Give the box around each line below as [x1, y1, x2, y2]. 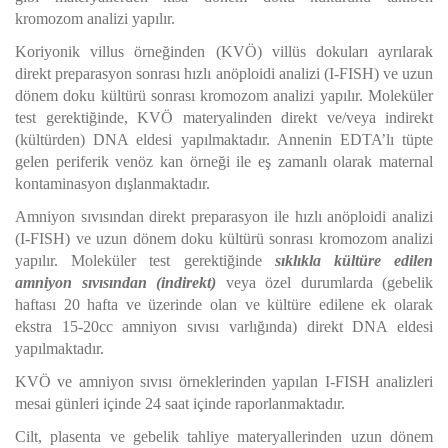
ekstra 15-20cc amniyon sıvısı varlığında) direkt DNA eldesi [15, 318, 433, 335]
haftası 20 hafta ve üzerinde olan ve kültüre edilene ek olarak [15, 296, 433, 313]
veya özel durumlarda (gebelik [216, 274, 433, 291]
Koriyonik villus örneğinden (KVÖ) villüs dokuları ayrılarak [15, 43, 433, 60]
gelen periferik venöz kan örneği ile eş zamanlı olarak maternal [15, 153, 433, 170]
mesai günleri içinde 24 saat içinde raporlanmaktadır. [15, 395, 345, 412]
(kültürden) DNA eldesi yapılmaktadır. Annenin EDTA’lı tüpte [15, 131, 433, 148]
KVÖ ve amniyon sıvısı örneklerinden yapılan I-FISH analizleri [15, 373, 433, 390]
